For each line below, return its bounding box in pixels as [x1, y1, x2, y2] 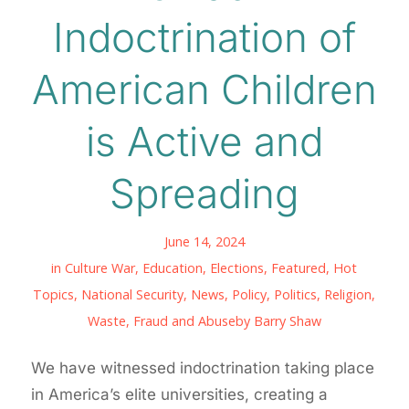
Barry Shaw [253, 312, 321, 330]
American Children [31, 65, 377, 115]
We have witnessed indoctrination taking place [30, 358, 374, 377]
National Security [81, 286, 184, 304]
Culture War [65, 259, 136, 278]
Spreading [109, 169, 299, 219]
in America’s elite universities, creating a [30, 384, 328, 404]
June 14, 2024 [163, 233, 245, 251]
